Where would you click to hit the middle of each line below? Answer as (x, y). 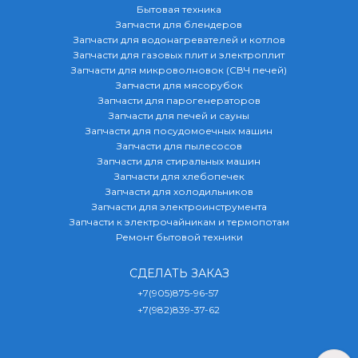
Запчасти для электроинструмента (179, 207)
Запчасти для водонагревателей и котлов (179, 40)
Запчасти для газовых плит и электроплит (179, 55)
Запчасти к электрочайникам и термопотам (179, 222)
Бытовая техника (179, 9)
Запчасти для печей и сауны (179, 115)
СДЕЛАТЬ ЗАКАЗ (179, 273)
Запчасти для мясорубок (179, 85)
